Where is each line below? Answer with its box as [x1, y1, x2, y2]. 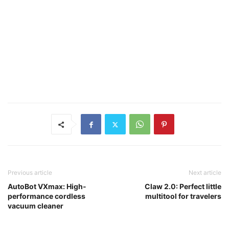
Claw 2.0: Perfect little [145, 182, 221, 191]
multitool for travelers [145, 192, 221, 201]
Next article [189, 169, 221, 177]
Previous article [8, 169, 52, 177]
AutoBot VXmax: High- [8, 182, 86, 191]
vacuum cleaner [8, 201, 63, 211]
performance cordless [8, 192, 85, 201]
